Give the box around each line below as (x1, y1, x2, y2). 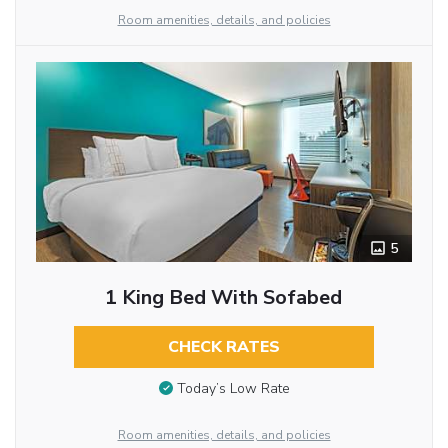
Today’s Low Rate (176, 379, 290, 399)
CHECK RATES (167, 336, 280, 359)
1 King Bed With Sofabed (105, 284, 343, 312)
